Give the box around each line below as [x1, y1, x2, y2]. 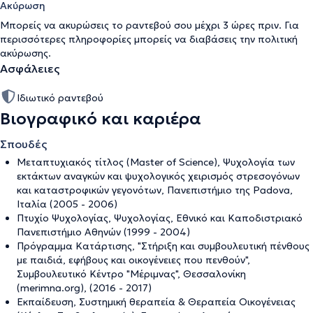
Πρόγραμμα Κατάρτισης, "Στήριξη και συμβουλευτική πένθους [17, 239, 310, 252]
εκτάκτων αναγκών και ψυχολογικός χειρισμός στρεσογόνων [17, 169, 300, 182]
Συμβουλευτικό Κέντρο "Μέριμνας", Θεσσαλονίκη [17, 267, 246, 280]
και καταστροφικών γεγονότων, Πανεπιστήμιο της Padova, [17, 183, 293, 196]
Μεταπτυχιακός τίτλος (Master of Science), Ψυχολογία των [17, 155, 295, 168]
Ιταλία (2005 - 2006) [17, 197, 117, 210]
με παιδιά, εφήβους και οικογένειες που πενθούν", [17, 253, 250, 266]
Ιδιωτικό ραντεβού [17, 91, 103, 104]
